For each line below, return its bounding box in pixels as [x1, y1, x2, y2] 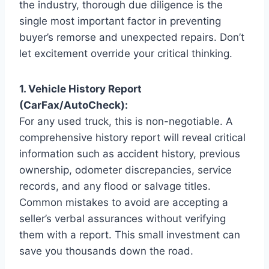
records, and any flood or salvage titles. [19, 180, 211, 192]
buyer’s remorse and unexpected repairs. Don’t [19, 31, 244, 43]
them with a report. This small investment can [19, 228, 240, 241]
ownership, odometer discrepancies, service [19, 163, 232, 176]
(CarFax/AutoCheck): [19, 98, 128, 111]
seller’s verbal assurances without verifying [19, 212, 226, 225]
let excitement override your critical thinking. [19, 47, 232, 59]
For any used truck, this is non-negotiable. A [19, 115, 233, 127]
